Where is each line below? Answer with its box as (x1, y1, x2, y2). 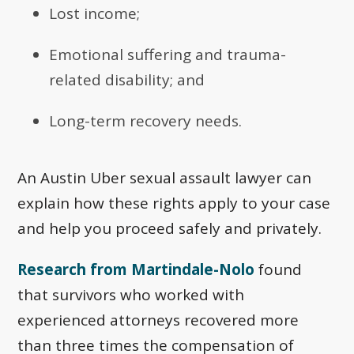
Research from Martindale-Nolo (17, 259, 255, 281)
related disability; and (49, 70, 205, 91)
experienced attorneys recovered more (17, 310, 299, 331)
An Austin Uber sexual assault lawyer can (17, 168, 312, 189)
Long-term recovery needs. (49, 111, 243, 132)
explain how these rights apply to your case (17, 193, 331, 214)
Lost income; (49, 3, 141, 24)
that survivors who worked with (17, 284, 245, 306)
